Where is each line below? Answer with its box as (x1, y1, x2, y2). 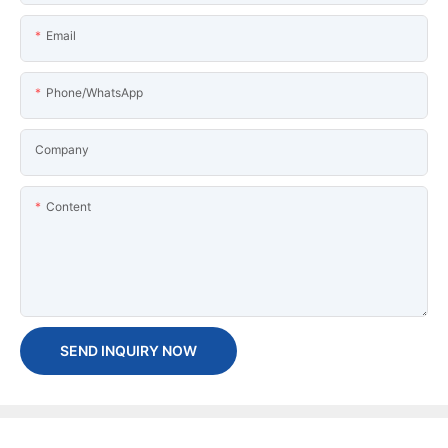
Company (35, 141, 89, 157)
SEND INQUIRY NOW (60, 341, 197, 359)
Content (46, 198, 91, 214)
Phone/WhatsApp (46, 84, 143, 100)
